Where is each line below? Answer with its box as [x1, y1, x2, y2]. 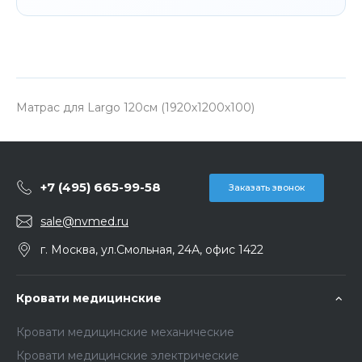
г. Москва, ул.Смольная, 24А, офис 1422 [40, 242, 263, 257]
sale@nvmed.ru [40, 213, 128, 229]
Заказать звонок [229, 181, 305, 193]
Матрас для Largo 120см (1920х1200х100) [16, 99, 255, 115]
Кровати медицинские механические [16, 324, 234, 339]
